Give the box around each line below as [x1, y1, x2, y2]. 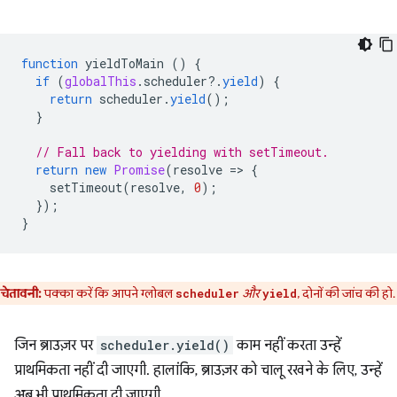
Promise [113, 161, 165, 179]
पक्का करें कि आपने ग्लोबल [42, 285, 175, 302]
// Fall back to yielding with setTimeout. [35, 144, 329, 161]
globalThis [65, 73, 136, 90]
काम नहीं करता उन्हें [233, 337, 341, 355]
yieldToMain [85, 55, 164, 73]
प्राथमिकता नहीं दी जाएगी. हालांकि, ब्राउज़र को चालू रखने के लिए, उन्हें [14, 362, 382, 380]
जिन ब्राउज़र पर [14, 337, 97, 355]
